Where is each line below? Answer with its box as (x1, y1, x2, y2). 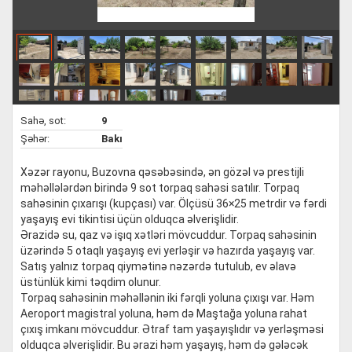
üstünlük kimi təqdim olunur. (20, 276, 161, 288)
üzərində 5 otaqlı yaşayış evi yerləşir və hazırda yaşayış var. (20, 244, 315, 257)
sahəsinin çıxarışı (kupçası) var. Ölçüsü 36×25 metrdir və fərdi (20, 197, 327, 210)
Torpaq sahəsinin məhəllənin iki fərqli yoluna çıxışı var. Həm (20, 291, 314, 304)
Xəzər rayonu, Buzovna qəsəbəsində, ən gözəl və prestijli (20, 166, 304, 178)
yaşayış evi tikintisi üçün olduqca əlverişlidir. (20, 213, 239, 225)
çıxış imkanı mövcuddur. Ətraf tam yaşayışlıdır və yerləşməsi (20, 323, 324, 335)
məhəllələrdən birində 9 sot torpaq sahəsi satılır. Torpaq (20, 181, 299, 194)
